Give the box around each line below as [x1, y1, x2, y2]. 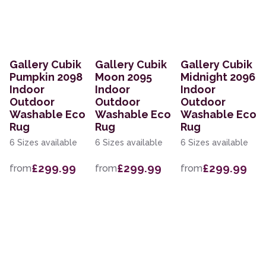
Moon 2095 [95, 71, 152, 84]
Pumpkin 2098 [9, 71, 83, 84]
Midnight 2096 [180, 71, 255, 84]
